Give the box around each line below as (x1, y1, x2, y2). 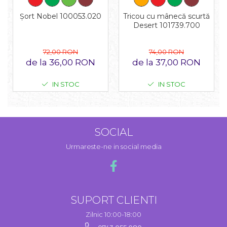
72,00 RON (43, 48, 78, 56)
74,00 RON (149, 48, 184, 56)
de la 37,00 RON (132, 57, 201, 68)
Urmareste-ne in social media (65, 142, 162, 151)
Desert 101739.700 (133, 21, 200, 30)
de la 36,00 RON (26, 57, 95, 68)
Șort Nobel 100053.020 (20, 12, 101, 21)
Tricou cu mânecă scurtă (123, 12, 210, 21)
